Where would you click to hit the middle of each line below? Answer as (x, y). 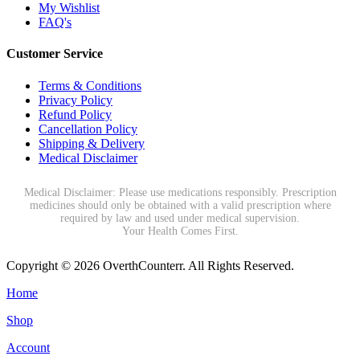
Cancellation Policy (88, 129)
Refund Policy (75, 114)
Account (28, 347)
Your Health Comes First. (180, 231)
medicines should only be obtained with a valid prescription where (180, 205)
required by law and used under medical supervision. (180, 218)
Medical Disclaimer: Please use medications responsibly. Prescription (180, 192)
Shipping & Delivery (92, 143)
